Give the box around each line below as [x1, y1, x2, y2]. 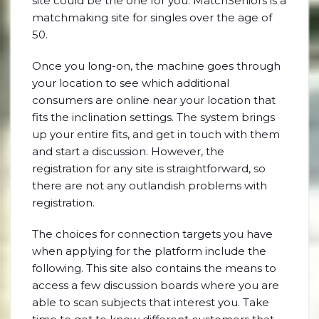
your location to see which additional [32, 76, 229, 90]
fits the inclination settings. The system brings [32, 110, 275, 124]
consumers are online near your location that [32, 93, 276, 107]
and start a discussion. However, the [32, 145, 224, 158]
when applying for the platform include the [32, 244, 266, 258]
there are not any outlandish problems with [32, 179, 267, 192]
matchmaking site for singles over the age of [32, 11, 272, 24]
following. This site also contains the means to [32, 261, 276, 275]
